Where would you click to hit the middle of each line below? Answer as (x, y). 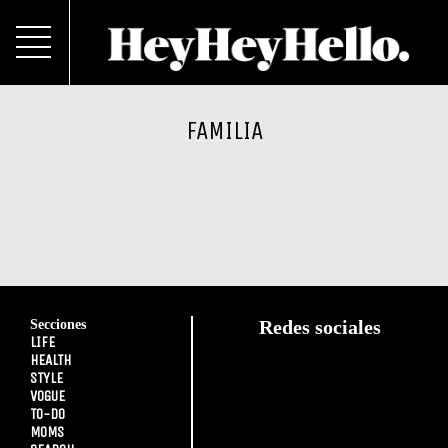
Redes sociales (320, 327)
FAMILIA (224, 130)
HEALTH (50, 360)
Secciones (58, 324)
